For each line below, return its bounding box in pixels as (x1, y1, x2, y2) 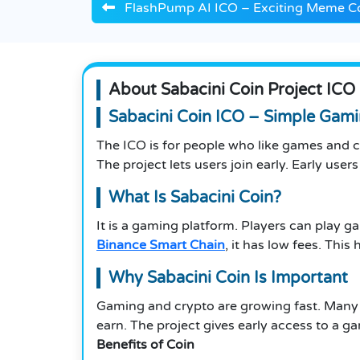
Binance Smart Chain (96, 237, 225, 254)
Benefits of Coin (96, 337, 194, 354)
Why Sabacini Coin (108, 268, 254, 288)
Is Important (254, 268, 348, 288)
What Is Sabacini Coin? (108, 188, 281, 208)
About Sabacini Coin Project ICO (108, 80, 355, 100)
